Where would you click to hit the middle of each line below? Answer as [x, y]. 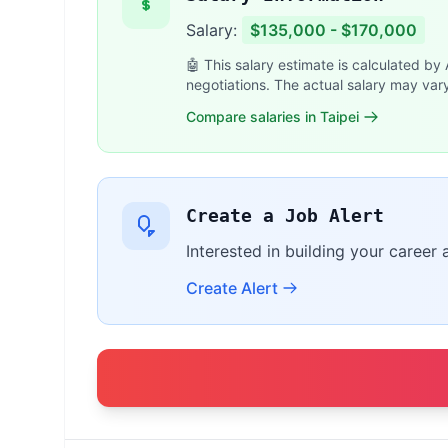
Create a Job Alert [285, 215]
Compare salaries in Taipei [272, 116]
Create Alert [232, 288]
